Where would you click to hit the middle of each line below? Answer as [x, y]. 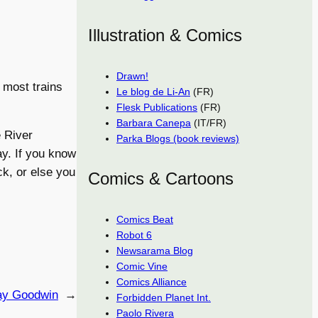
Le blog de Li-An [153, 91]
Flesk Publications [157, 107]
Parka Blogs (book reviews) [178, 138]
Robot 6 [134, 235]
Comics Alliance [152, 281]
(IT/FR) [209, 122]
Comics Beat [145, 219]
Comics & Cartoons [161, 178]
